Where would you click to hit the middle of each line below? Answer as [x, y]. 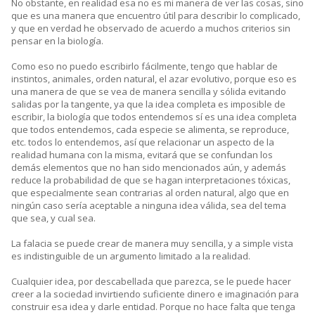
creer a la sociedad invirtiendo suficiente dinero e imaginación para [155, 294]
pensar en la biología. [57, 41]
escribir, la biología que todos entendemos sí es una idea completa [154, 117]
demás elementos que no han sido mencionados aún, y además [149, 168]
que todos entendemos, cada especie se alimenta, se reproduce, [150, 130]
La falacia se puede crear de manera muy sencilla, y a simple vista [152, 244]
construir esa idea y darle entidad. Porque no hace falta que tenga [153, 307]
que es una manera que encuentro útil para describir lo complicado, [156, 16]
